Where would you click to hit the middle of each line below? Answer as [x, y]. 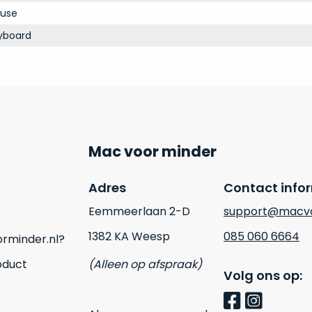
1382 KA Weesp [129, 236]
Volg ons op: [263, 275]
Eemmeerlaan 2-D [139, 211]
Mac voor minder [153, 151]
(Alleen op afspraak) [145, 264]
